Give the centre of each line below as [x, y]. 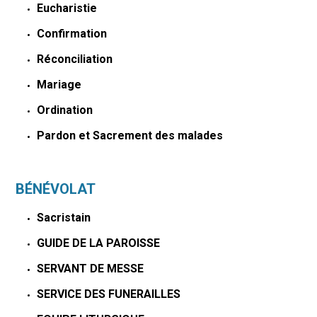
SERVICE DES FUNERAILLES [109, 294]
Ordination [65, 110]
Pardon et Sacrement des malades [130, 135]
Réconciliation [75, 59]
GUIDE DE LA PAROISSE [99, 243]
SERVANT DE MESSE [91, 268]
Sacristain [64, 217]
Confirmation [72, 33]
